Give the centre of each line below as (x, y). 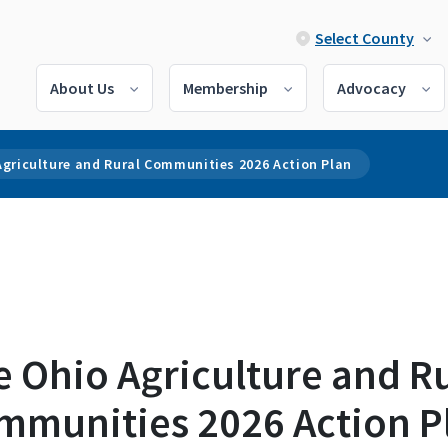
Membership (225, 88)
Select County (364, 38)
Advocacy (371, 88)
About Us (82, 88)
